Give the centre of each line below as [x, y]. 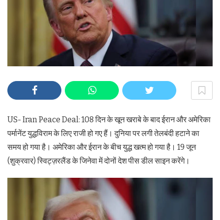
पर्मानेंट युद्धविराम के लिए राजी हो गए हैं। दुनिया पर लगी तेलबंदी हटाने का [103, 133]
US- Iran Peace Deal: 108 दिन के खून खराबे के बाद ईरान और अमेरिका [109, 120]
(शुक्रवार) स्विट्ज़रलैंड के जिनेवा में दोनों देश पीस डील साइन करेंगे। [99, 161]
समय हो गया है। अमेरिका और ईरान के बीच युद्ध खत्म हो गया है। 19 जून [102, 147]
